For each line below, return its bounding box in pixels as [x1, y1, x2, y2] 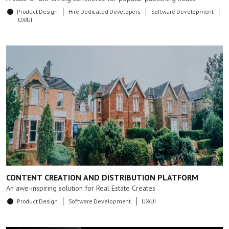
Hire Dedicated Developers [68, 8, 141, 15]
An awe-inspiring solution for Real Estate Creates [6, 184, 155, 192]
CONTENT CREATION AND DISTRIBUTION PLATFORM [6, 173, 198, 182]
